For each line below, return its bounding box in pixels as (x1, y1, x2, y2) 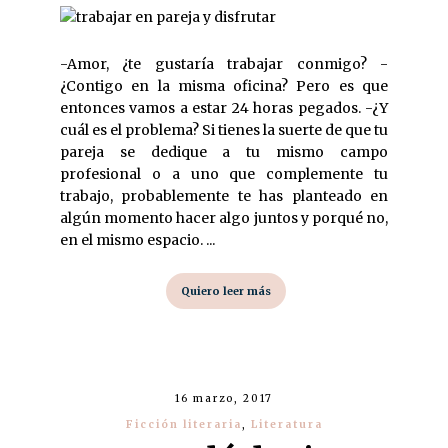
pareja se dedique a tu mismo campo (60, 143, 388, 161)
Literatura (250, 418, 323, 431)
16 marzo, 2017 (175, 392, 273, 405)
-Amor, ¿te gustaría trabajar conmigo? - (60, 55, 388, 73)
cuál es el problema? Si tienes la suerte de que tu (60, 121, 388, 139)
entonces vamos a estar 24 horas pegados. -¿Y (60, 99, 388, 117)
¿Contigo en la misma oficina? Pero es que (60, 77, 388, 95)
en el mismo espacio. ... (60, 231, 215, 249)
